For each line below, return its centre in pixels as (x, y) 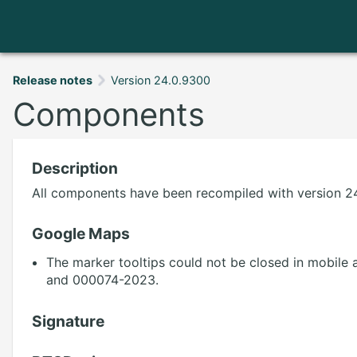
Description (75, 168)
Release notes (53, 80)
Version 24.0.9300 (161, 80)
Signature (68, 321)
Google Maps (81, 233)
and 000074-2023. (102, 279)
